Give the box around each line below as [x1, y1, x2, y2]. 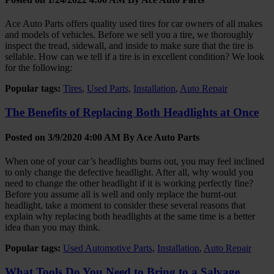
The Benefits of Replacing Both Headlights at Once [5, 105, 259, 119]
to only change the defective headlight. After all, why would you [5, 167, 253, 178]
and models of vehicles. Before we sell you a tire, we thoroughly [5, 29, 253, 40]
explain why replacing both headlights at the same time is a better [5, 211, 255, 222]
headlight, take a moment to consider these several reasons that [5, 200, 245, 211]
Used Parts [87, 83, 128, 94]
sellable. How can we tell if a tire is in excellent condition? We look [5, 51, 264, 62]
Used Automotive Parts [63, 243, 152, 254]
